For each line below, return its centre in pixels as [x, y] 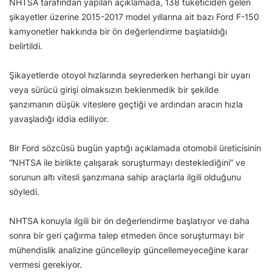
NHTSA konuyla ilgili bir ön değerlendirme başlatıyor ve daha [129, 220]
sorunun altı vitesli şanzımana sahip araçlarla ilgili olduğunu [125, 177]
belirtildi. [27, 46]
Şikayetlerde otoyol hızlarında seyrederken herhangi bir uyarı [130, 75]
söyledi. [24, 191]
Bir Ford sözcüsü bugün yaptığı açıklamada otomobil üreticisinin [135, 148]
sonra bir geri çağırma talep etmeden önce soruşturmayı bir [127, 235]
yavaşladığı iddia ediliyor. [59, 118]
